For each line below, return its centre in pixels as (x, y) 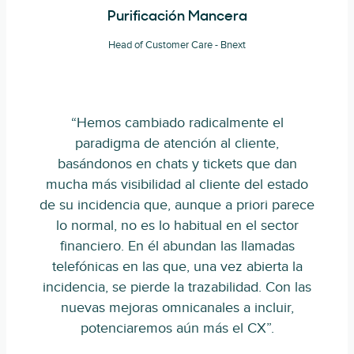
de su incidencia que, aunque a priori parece (177, 205)
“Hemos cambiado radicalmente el (177, 123)
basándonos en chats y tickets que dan (177, 164)
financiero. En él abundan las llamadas (177, 246)
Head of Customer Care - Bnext (177, 45)
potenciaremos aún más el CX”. (177, 328)
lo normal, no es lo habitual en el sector (177, 226)
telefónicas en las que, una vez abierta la (177, 267)
